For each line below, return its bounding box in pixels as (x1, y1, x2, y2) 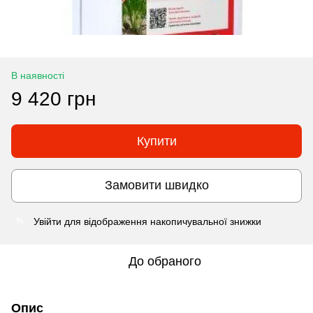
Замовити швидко (104, 178, 209, 193)
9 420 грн (11, 87, 96, 110)
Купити (136, 133, 177, 148)
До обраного (129, 254, 201, 268)
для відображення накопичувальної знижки (61, 215, 261, 227)
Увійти (34, 215, 61, 227)
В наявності (11, 69, 64, 81)
